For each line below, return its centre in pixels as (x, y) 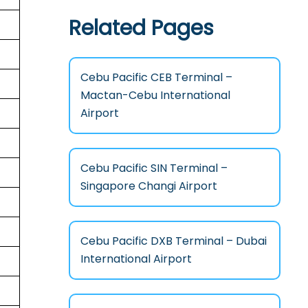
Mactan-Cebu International (155, 95)
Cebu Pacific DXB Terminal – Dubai (173, 241)
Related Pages (141, 28)
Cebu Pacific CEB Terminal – (156, 77)
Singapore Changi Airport (148, 186)
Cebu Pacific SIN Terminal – (154, 168)
